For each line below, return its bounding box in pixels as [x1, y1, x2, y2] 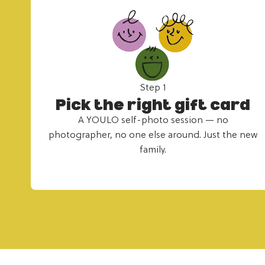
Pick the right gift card [56, 95, 251, 114]
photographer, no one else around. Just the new [49, 130, 258, 141]
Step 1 [140, 82, 167, 93]
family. [140, 144, 167, 156]
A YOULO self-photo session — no [77, 115, 228, 126]
